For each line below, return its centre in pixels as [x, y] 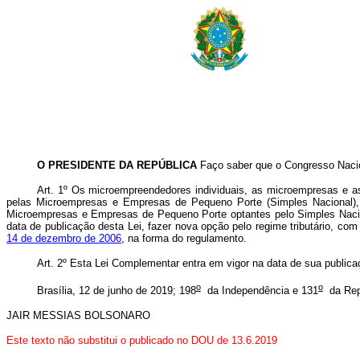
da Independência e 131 [259, 291]
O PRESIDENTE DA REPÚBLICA [117, 165]
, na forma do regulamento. [184, 238]
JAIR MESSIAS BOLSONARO [78, 316]
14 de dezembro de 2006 [64, 238]
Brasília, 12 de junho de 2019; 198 [116, 291]
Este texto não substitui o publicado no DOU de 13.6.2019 [142, 341]
